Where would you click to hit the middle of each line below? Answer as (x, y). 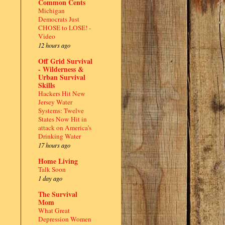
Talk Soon (52, 169)
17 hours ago (54, 145)
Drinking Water (60, 136)
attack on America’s (65, 127)
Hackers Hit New (62, 93)
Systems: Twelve (61, 110)
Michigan (51, 10)
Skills (46, 85)
